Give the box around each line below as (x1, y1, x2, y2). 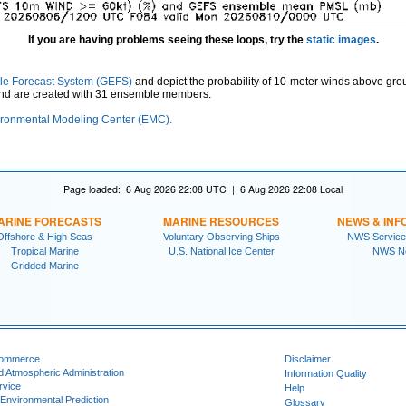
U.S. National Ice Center (168, 245, 275, 256)
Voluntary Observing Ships (162, 230, 280, 242)
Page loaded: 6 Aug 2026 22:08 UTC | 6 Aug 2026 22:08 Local (63, 181, 343, 196)
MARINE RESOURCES (163, 212, 279, 229)
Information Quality (285, 368, 367, 380)
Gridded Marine (10, 259, 79, 271)
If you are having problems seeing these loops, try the (27, 34, 306, 47)
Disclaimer (285, 353, 331, 365)
